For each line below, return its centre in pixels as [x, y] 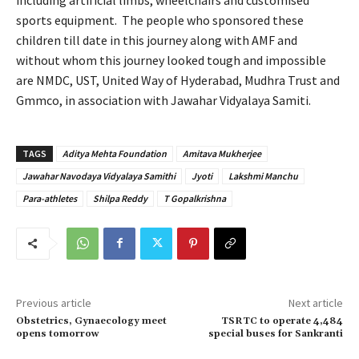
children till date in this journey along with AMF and [157, 40]
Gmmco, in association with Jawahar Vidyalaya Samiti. [163, 100]
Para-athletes [50, 198]
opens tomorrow [58, 333]
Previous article [54, 303]
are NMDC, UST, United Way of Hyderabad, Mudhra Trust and [178, 80]
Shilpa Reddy [120, 198]
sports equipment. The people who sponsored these [160, 20]
